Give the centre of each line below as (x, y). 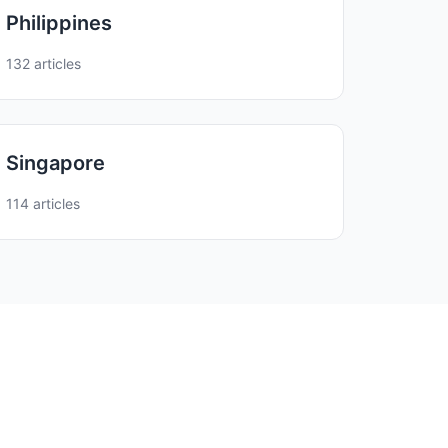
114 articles (43, 203)
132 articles (44, 63)
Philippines (59, 22)
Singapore (56, 162)
